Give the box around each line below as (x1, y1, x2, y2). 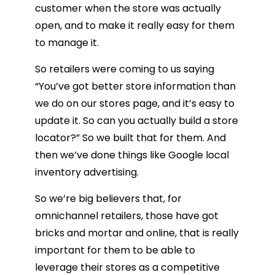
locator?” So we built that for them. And (35, 131, 226, 145)
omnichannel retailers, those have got (35, 209, 219, 223)
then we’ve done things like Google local (35, 148, 229, 163)
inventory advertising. (35, 165, 141, 180)
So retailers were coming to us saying (35, 62, 214, 77)
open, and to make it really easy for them (35, 18, 234, 33)
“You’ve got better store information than (35, 79, 236, 94)
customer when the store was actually (35, 1, 221, 16)
